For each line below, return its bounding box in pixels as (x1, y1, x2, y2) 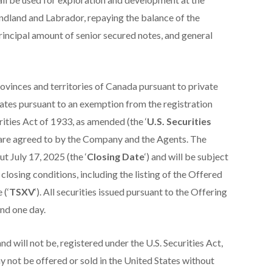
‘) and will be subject (144, 150, 228, 162)
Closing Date (86, 150, 144, 162)
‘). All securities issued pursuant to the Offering (34, 185, 227, 197)
